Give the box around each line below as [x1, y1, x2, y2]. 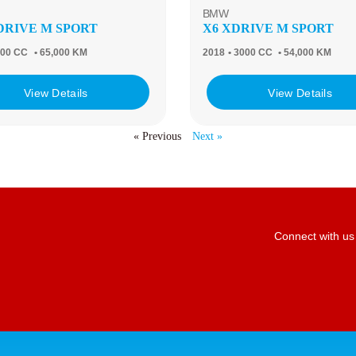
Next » [192, 130, 222, 142]
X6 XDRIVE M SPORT [203, 21, 334, 36]
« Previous [133, 130, 181, 142]
